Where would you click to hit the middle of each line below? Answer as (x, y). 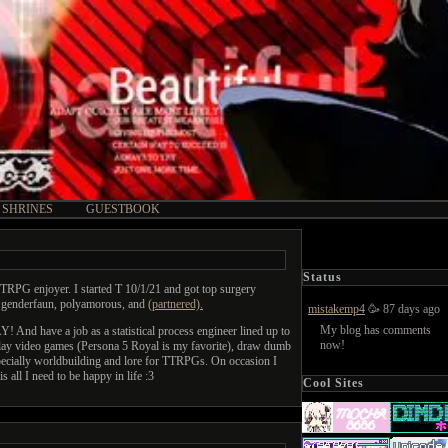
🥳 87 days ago (402, 308)
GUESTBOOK (123, 209)
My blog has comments (375, 329)
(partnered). (175, 304)
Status (322, 276)
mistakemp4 (336, 308)
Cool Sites (333, 382)
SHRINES (27, 209)
